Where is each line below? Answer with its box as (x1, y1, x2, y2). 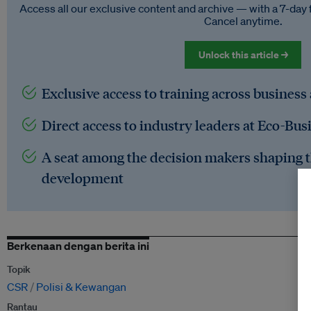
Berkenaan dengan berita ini (7, 239, 149, 253)
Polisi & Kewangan (36, 280, 126, 294)
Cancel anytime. (203, 14, 283, 28)
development (42, 169, 124, 187)
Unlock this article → (198, 48, 288, 62)
